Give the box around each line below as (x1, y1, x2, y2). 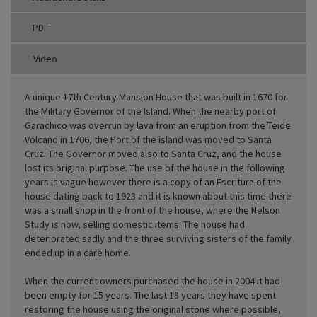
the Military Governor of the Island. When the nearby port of (25, 104, 276, 117)
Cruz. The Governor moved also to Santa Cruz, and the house (25, 146, 282, 160)
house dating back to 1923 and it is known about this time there (25, 189, 292, 202)
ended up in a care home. (25, 246, 131, 259)
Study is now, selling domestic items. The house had (25, 217, 245, 231)
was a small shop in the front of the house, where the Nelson (25, 203, 280, 217)
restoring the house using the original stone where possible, (25, 302, 281, 316)
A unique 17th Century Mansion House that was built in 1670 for (25, 90, 287, 103)
